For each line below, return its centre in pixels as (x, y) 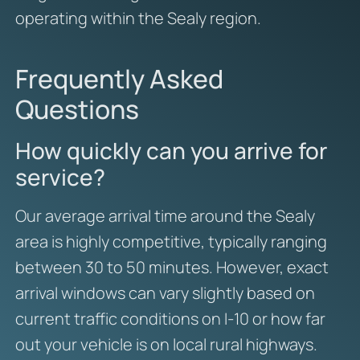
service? (60, 177)
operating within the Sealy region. (138, 18)
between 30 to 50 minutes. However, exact (172, 268)
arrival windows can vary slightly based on (165, 293)
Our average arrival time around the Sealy (165, 216)
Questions (77, 110)
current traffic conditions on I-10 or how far (170, 319)
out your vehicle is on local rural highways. (166, 345)
